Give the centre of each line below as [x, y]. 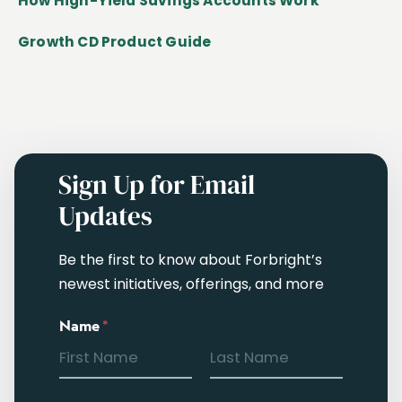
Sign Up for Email [157, 185]
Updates [106, 217]
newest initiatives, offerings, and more [192, 284]
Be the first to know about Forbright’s [191, 259]
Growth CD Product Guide [115, 41]
